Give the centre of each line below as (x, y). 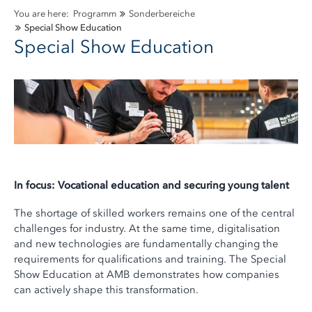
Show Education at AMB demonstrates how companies (147, 275)
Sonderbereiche (161, 14)
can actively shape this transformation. (106, 290)
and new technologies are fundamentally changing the (146, 244)
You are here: (42, 14)
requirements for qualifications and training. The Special (150, 259)
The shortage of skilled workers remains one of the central (154, 213)
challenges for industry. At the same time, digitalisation (147, 229)
